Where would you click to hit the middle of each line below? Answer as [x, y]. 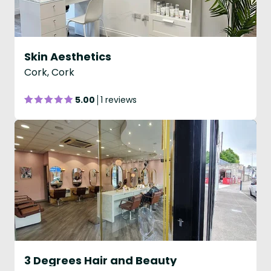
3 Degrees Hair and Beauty [100, 260]
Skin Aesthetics [68, 57]
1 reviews [119, 100]
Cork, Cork [49, 72]
